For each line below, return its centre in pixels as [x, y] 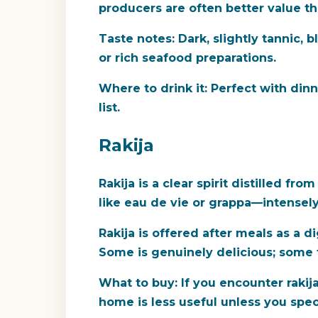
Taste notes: [137, 39]
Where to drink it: [153, 89]
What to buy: [138, 283]
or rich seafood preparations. [187, 58]
